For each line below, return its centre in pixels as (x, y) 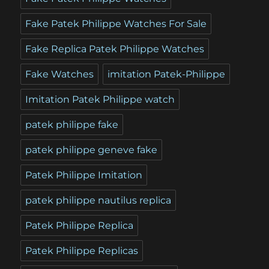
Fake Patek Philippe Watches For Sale (116, 24)
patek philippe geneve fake (92, 150)
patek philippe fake (72, 125)
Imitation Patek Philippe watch (100, 100)
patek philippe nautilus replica (98, 201)
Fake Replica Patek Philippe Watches (115, 49)
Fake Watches (60, 74)
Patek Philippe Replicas (82, 251)
